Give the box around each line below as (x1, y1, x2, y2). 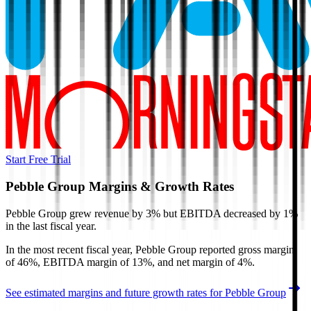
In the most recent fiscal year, (6, 243, 135, 255)
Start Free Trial (6, 153, 71, 166)
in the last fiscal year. (6, 219, 96, 232)
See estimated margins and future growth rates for (6, 286, 225, 299)
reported (196, 243, 235, 255)
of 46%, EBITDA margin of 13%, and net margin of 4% (6, 255, 252, 268)
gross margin (238, 243, 294, 255)
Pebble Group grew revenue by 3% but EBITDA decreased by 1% (6, 207, 298, 219)
